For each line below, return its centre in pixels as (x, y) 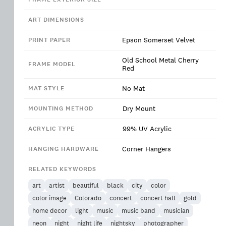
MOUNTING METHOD (61, 108)
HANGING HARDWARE (64, 149)
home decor (50, 211)
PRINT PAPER (49, 40)
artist (57, 185)
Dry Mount (139, 108)
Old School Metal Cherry (160, 60)
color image (49, 198)
